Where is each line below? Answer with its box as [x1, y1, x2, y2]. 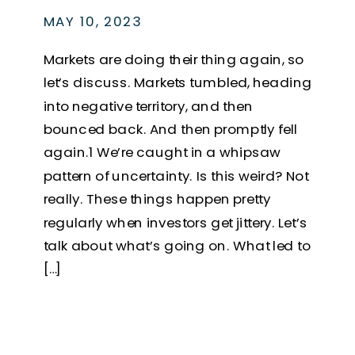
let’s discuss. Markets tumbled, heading [43, 73, 312, 93]
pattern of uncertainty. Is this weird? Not [43, 166, 309, 185]
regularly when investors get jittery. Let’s [43, 212, 307, 232]
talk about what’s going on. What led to [43, 236, 311, 255]
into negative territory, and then [43, 96, 254, 116]
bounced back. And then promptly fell [43, 120, 298, 139]
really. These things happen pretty [43, 189, 271, 209]
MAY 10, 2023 [43, 12, 142, 32]
